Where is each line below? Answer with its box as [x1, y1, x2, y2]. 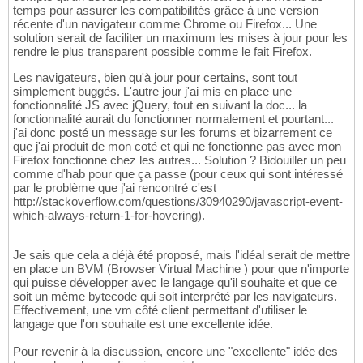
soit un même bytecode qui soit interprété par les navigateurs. [13, 289, 337, 304]
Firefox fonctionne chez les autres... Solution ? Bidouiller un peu [13, 153, 346, 168]
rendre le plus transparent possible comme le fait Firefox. [13, 45, 312, 59]
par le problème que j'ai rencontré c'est [13, 181, 216, 195]
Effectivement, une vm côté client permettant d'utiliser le [13, 303, 307, 318]
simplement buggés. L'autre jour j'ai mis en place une [13, 84, 292, 99]
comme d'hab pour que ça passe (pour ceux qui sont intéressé [13, 167, 343, 181]
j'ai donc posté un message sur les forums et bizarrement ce [13, 126, 332, 140]
